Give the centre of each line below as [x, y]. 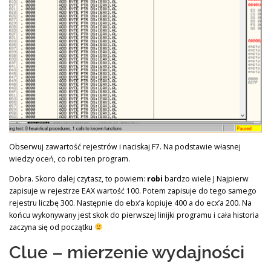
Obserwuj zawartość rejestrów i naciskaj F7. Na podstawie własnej [125, 146]
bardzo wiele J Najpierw [206, 178]
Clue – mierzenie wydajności [127, 252]
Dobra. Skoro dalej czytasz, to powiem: [78, 178]
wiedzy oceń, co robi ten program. [70, 158]
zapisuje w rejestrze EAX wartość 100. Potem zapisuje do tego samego [133, 191]
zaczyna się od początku [52, 227]
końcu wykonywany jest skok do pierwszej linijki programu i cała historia [134, 215]
